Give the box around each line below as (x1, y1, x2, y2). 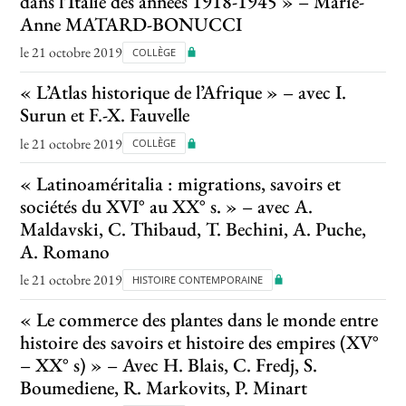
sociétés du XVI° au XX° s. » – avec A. (20, 193, 314, 218)
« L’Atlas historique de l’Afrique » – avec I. (20, 80, 347, 105)
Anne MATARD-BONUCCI (20, 11, 243, 36)
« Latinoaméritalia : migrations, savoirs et (20, 170, 342, 196)
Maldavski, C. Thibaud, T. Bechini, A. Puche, (20, 216, 367, 241)
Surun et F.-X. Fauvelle (20, 102, 190, 128)
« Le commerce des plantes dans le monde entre (20, 306, 379, 332)
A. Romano (20, 238, 111, 264)
